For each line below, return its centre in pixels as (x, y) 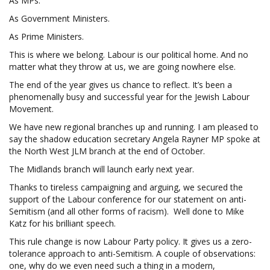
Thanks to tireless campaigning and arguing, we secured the (126, 187)
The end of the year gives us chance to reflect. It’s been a (121, 84)
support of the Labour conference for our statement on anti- (128, 199)
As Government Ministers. (59, 18)
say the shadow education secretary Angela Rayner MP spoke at (135, 139)
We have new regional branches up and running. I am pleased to (134, 127)
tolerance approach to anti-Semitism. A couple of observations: (132, 253)
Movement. (31, 108)
